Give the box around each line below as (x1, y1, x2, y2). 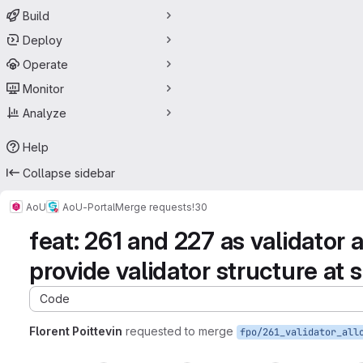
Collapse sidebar (23, 165, 115, 180)
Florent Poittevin (29, 324, 122, 338)
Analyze (23, 105, 66, 120)
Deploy (23, 32, 62, 47)
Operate (23, 57, 68, 71)
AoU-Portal (62, 200, 115, 213)
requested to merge (126, 324, 233, 338)
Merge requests (115, 200, 192, 213)
